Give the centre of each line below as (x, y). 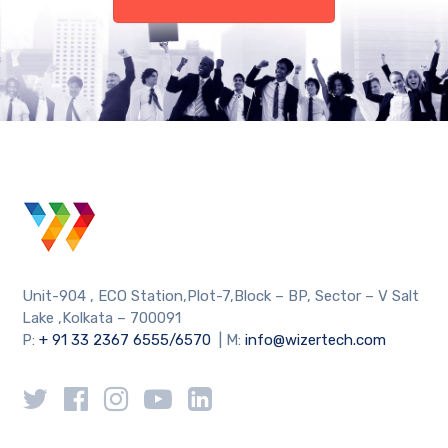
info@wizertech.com (316, 339)
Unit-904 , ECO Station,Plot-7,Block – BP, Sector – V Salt (221, 295)
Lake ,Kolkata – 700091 (102, 317)
